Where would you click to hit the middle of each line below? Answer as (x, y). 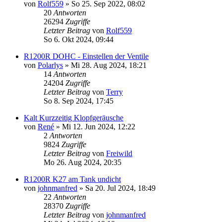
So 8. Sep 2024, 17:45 (79, 101)
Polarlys (50, 65)
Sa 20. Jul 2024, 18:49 (120, 188)
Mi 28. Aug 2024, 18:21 (109, 65)
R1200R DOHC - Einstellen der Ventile (86, 56)
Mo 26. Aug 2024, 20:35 (83, 162)
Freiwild (119, 153)
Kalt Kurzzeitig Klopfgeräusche (74, 117)
